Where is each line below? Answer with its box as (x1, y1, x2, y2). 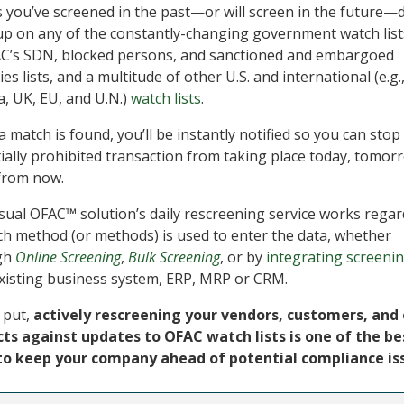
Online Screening (14, 247, 121, 267)
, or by (219, 247, 266, 267)
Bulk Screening (127, 247, 220, 267)
